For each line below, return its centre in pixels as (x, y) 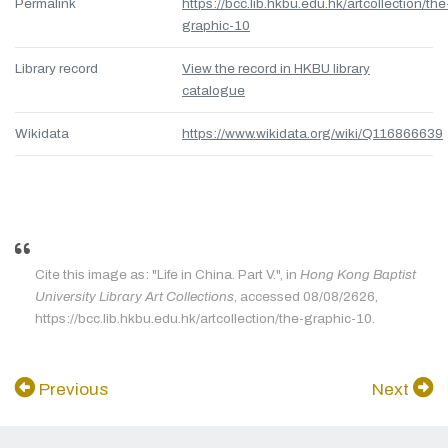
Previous (71, 390)
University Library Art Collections (134, 297)
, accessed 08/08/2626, (306, 297)
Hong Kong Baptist (358, 275)
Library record (56, 69)
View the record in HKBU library (276, 69)
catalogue (213, 91)
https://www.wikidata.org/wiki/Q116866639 (312, 134)
